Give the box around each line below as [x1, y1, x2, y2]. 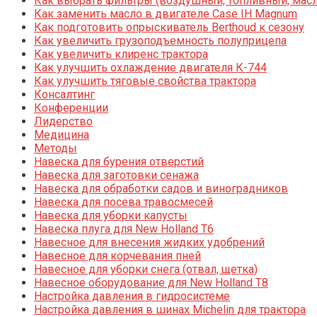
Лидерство [34, 114, 93, 128]
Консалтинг [34, 87, 95, 101]
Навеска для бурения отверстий [34, 154, 204, 168]
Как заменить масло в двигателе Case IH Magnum [34, 6, 297, 21]
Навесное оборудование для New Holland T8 [34, 275, 268, 289]
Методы [34, 141, 77, 155]
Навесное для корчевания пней [34, 248, 201, 263]
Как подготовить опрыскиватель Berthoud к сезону [34, 20, 304, 34]
